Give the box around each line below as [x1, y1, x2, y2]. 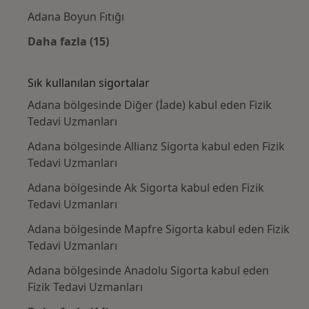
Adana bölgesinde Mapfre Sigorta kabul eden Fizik [28, 221, 290, 237]
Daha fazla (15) [28, 33, 109, 49]
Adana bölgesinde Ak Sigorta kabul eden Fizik [28, 179, 264, 195]
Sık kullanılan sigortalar [28, 74, 150, 90]
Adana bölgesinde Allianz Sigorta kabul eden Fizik [28, 138, 285, 154]
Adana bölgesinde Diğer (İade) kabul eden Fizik [28, 97, 272, 112]
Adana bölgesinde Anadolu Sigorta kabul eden [28, 262, 269, 278]
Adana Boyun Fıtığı [28, 8, 124, 24]
